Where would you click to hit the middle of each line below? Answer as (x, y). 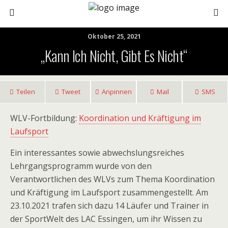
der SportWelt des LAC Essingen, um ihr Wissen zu (106, 219)
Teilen (26, 92)
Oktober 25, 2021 (114, 36)
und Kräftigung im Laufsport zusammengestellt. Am (109, 192)
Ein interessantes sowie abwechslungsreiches (97, 153)
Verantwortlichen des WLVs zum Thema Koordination (112, 179)
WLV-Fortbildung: (45, 118)
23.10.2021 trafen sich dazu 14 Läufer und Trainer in (109, 206)
